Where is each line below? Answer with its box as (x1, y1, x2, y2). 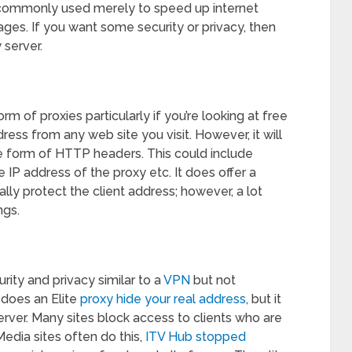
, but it (246, 291, 281, 306)
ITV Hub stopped (145, 328, 246, 344)
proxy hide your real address (80, 291, 246, 306)
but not (190, 272, 236, 288)
